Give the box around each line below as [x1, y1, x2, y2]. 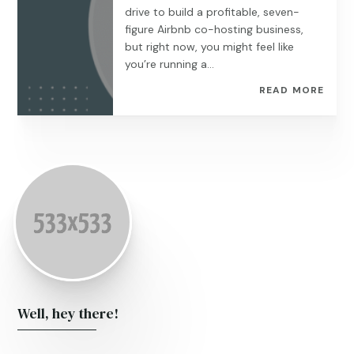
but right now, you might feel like [125, 40, 295, 54]
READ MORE [258, 84, 325, 96]
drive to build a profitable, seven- [125, 5, 300, 19]
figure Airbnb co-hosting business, [125, 22, 304, 36]
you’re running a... [125, 57, 215, 71]
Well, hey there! [17, 303, 119, 323]
